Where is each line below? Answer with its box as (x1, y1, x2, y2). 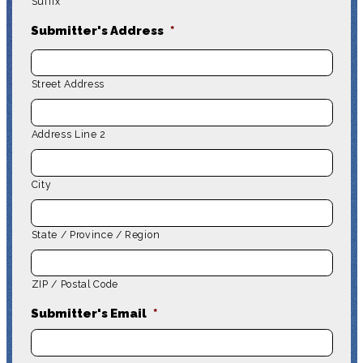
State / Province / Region (31, 228, 160, 241)
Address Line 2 (31, 129, 106, 141)
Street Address (31, 79, 105, 91)
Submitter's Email (30, 306, 147, 322)
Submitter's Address (30, 23, 164, 38)
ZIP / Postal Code (31, 279, 118, 291)
